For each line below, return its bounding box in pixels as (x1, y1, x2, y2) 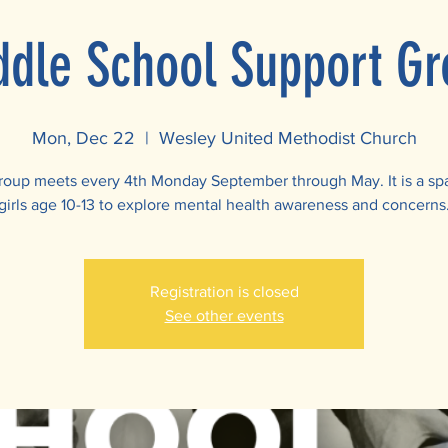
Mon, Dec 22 (31, 128, 135, 148)
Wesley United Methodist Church (158, 128, 417, 148)
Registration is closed (149, 283, 299, 300)
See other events (164, 307, 284, 324)
